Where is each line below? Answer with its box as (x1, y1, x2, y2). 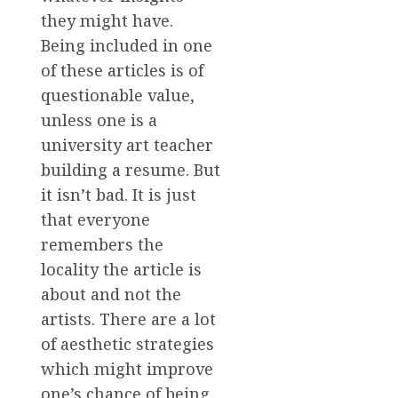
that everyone (41, 208, 150, 230)
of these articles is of (41, 59, 203, 81)
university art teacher (41, 133, 213, 155)
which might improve (41, 357, 213, 379)
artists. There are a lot (41, 307, 216, 330)
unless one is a (41, 108, 157, 131)
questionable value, (41, 84, 195, 106)
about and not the (41, 283, 181, 305)
